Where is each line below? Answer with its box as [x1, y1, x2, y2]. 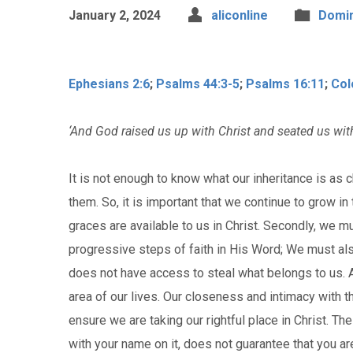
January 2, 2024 [69, 8, 161, 23]
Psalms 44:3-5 [156, 76, 240, 91]
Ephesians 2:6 [69, 76, 150, 91]
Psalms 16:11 [246, 76, 325, 91]
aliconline [211, 8, 268, 23]
